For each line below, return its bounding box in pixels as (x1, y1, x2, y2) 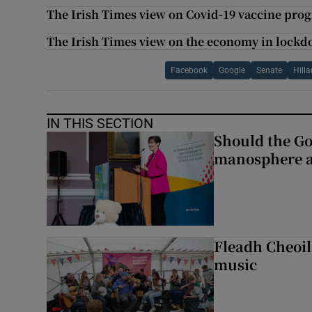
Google (219, 66, 246, 75)
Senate (256, 66, 283, 75)
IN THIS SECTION (47, 116, 154, 131)
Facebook (171, 66, 208, 75)
